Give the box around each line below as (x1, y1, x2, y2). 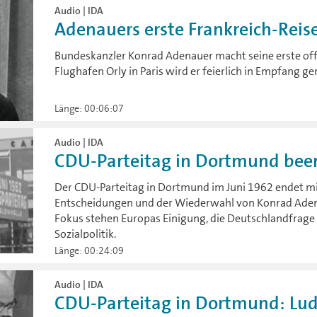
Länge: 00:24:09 (54, 244, 125, 258)
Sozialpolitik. (54, 226, 117, 242)
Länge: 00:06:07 (54, 102, 125, 115)
